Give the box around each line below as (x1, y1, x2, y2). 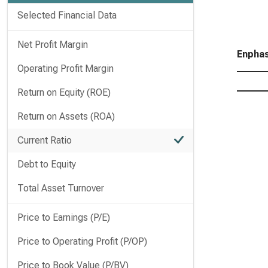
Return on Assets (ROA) (17, 111, 115, 122)
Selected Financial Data (17, 10, 117, 21)
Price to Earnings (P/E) (17, 212, 110, 223)
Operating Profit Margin (17, 63, 114, 74)
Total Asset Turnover (17, 182, 104, 194)
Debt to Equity (17, 159, 76, 170)
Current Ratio (17, 135, 72, 146)
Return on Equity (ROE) (17, 87, 111, 98)
